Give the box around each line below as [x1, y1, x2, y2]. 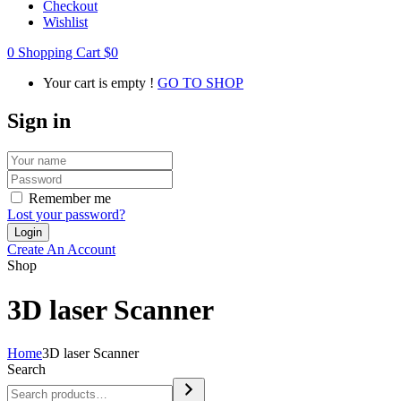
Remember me [29, 191, 111, 207]
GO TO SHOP [158, 75, 243, 91]
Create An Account [7, 242, 115, 258]
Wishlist [43, 14, 88, 30]
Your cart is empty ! [43, 75, 154, 91]
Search [7, 362, 46, 377]
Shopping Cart [18, 45, 100, 61]
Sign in [7, 109, 71, 133]
